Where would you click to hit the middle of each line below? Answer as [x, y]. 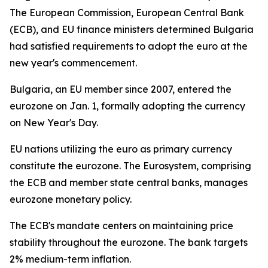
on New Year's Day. [54, 123]
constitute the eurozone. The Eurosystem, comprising [130, 166]
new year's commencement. [73, 63]
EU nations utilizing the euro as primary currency [121, 149]
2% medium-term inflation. [70, 259]
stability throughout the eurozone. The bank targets [129, 242]
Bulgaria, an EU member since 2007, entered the [121, 89]
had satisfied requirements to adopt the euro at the [129, 46]
